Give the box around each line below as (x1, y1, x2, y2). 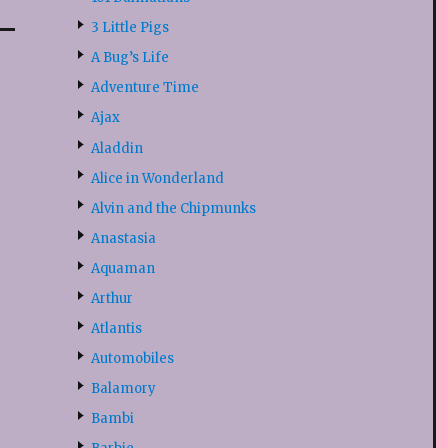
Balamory (90, 380, 156, 398)
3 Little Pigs (90, 19, 169, 37)
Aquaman (90, 259, 155, 277)
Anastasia (90, 229, 156, 247)
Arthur (90, 290, 133, 308)
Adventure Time (90, 79, 199, 97)
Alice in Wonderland (90, 169, 224, 187)
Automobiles (90, 350, 174, 368)
